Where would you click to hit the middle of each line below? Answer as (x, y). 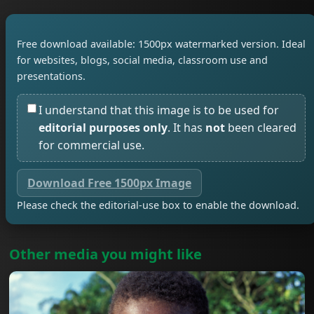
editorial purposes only (103, 128)
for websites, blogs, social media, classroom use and (142, 60)
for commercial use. (91, 145)
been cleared (261, 128)
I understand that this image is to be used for (159, 110)
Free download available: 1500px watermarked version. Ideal (161, 43)
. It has (186, 128)
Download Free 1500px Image (109, 183)
